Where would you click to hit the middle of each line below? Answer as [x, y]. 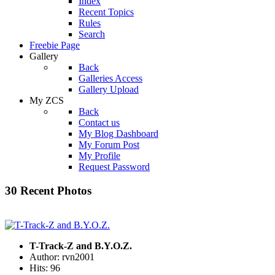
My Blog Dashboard [118, 134]
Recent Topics [106, 12]
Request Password [114, 167]
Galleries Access [110, 78]
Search [92, 34]
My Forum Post [109, 145]
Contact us [99, 122]
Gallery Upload [109, 89]
